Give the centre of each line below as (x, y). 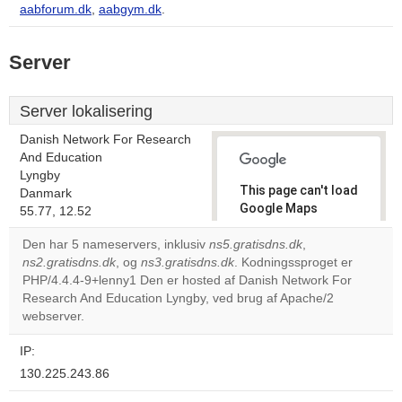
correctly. (269, 226)
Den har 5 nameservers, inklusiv (116, 245)
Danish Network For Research (105, 140)
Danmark (46, 193)
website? (275, 295)
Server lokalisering (86, 111)
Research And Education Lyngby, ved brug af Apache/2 (178, 298)
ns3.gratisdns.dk (188, 262)
